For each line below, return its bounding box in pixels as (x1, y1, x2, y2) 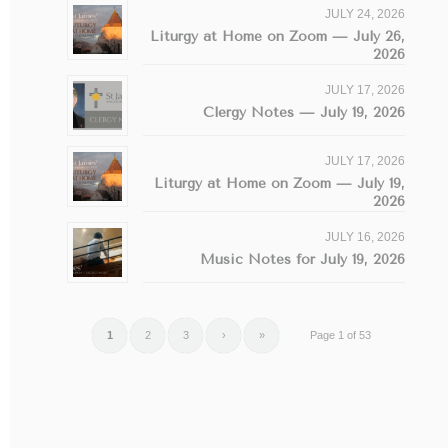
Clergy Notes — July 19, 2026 (203, 103, 406, 121)
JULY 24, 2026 (325, 6, 406, 21)
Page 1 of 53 (310, 328, 372, 341)
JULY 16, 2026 (325, 229, 406, 244)
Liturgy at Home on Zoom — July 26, (150, 27, 406, 45)
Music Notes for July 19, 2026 (200, 250, 406, 268)
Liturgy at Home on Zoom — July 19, (154, 174, 406, 192)
